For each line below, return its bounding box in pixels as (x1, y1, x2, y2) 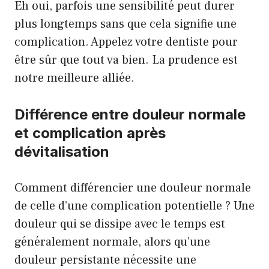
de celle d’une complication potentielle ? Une (14, 198, 255, 214)
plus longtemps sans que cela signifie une (14, 16, 237, 32)
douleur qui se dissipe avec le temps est (14, 216, 225, 232)
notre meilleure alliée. (14, 70, 134, 86)
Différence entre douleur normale (14, 106, 246, 123)
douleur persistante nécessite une (14, 252, 196, 268)
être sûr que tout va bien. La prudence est (14, 52, 238, 68)
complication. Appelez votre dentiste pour (14, 34, 238, 50)
